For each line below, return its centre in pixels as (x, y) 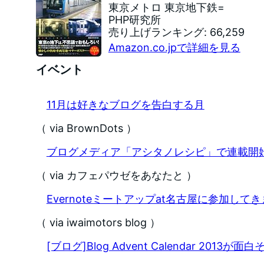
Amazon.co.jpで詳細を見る (174, 48)
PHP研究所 (134, 20)
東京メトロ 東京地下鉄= (166, 8)
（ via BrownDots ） (86, 128)
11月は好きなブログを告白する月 (125, 105)
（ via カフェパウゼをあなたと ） (116, 176)
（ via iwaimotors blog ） (98, 223)
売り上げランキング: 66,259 (176, 32)
